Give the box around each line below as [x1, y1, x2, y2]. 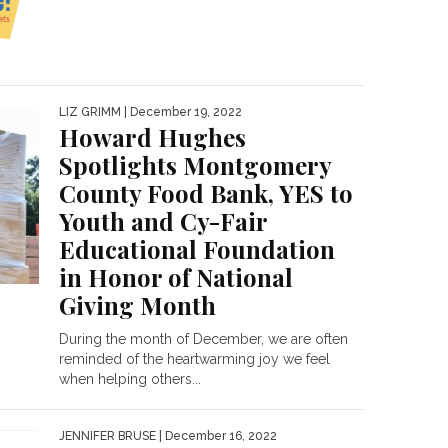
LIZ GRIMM [59, 104, 121, 119]
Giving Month [59, 288, 216, 321]
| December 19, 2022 [121, 104, 242, 119]
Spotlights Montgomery [59, 148, 331, 181]
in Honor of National [59, 260, 293, 293]
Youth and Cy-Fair [59, 204, 267, 237]
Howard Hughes [59, 120, 246, 153]
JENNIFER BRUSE [59, 428, 156, 443]
